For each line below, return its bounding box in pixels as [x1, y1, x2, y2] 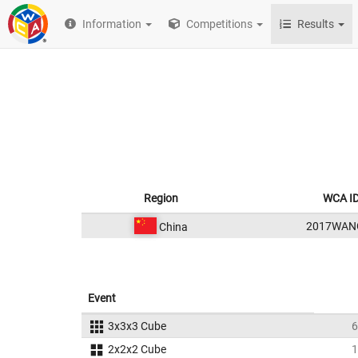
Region [144, 192, 178, 205]
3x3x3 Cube [107, 320, 166, 332]
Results [297, 18, 335, 30]
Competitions [184, 18, 253, 30]
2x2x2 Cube [107, 343, 166, 356]
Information [82, 18, 142, 30]
